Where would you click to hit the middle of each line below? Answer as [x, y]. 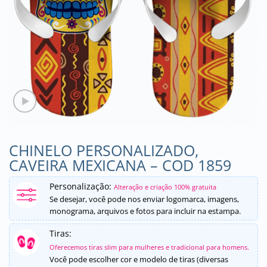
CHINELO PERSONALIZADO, [104, 150]
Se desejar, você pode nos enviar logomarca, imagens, [144, 199]
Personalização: [82, 186]
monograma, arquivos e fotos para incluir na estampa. [145, 211]
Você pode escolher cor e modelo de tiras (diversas [139, 259]
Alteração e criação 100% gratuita [165, 187]
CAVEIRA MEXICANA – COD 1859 [120, 165]
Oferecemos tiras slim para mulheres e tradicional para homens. [149, 247]
